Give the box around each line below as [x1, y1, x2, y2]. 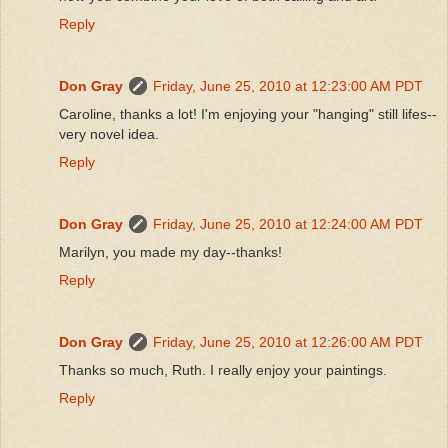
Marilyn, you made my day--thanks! [59, 243, 282, 260]
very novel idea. [59, 125, 159, 142]
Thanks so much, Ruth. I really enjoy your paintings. [59, 361, 387, 378]
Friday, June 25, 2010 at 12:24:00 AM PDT [153, 215, 423, 232]
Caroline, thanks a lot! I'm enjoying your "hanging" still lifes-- [59, 105, 437, 122]
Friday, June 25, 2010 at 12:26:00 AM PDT [153, 333, 423, 350]
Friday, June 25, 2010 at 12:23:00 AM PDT [153, 77, 423, 94]
